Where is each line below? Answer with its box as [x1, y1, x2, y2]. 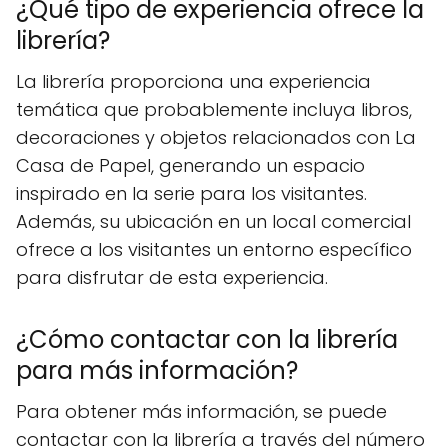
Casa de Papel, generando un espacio [16, 152, 365, 178]
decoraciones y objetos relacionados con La [16, 124, 416, 150]
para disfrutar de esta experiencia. [16, 264, 328, 290]
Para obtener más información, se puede [16, 398, 387, 424]
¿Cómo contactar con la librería [16, 322, 398, 356]
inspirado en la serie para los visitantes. [16, 180, 367, 206]
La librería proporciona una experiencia [16, 68, 371, 94]
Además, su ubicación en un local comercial [16, 208, 411, 234]
